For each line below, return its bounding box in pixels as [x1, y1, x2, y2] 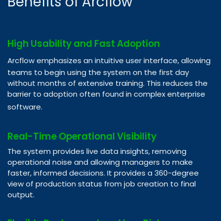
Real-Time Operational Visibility [7, 129, 156, 143]
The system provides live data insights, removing [7, 146, 186, 156]
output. [7, 189, 35, 200]
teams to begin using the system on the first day [7, 67, 189, 77]
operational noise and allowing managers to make [7, 156, 193, 167]
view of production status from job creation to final [7, 178, 196, 189]
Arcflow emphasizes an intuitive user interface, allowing [7, 55, 211, 66]
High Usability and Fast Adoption [7, 37, 160, 50]
